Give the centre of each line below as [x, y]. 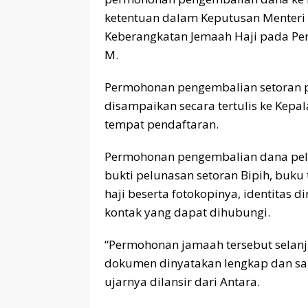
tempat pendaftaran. [162, 124]
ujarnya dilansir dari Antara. [182, 281]
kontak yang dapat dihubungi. [187, 212]
